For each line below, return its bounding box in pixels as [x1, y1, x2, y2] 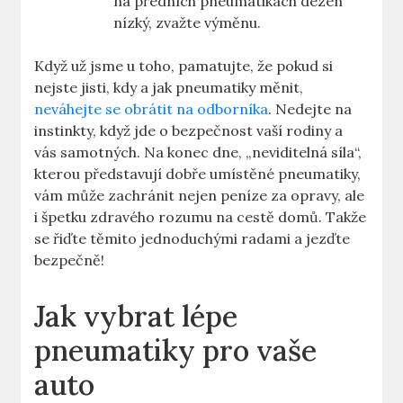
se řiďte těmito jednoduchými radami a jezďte [34, 229, 351, 248]
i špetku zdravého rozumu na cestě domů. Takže [34, 208, 367, 227]
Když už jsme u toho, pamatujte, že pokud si [34, 57, 334, 76]
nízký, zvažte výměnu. [113, 13, 262, 32]
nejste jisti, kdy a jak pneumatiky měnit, [34, 78, 304, 97]
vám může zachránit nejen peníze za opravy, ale [34, 186, 365, 205]
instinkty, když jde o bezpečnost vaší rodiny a [34, 121, 344, 140]
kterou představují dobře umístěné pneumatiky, [34, 165, 362, 184]
